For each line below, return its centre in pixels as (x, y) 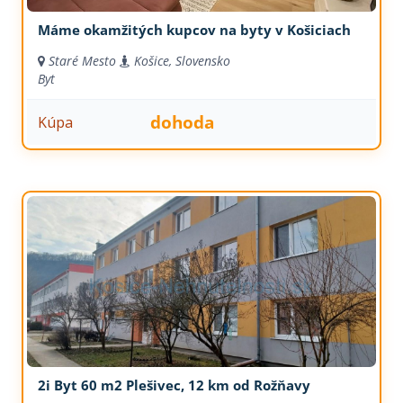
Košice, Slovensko (182, 61)
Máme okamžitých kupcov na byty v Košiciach (194, 30)
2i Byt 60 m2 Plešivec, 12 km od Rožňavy (174, 385)
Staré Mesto (82, 61)
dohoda (183, 122)
